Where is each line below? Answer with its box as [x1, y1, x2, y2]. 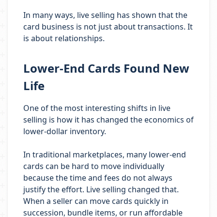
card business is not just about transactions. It [23, 21, 193, 32]
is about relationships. [23, 33, 105, 44]
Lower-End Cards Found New [23, 60, 189, 76]
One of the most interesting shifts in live [23, 103, 170, 113]
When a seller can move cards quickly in [23, 196, 169, 206]
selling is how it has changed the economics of [23, 114, 194, 125]
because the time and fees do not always [23, 172, 172, 183]
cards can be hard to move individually [23, 161, 164, 171]
